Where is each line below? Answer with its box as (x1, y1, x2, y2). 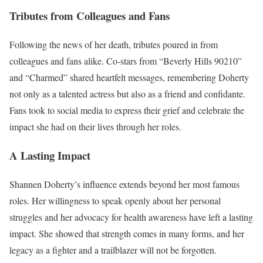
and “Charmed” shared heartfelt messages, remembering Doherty (9, 71, 249, 84)
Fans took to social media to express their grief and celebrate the (9, 104, 244, 117)
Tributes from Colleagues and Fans (9, 8, 170, 24)
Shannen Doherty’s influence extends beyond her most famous (9, 177, 240, 190)
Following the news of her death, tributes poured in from (9, 38, 218, 51)
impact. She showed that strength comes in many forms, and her (9, 227, 244, 240)
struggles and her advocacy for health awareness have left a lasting (9, 210, 253, 223)
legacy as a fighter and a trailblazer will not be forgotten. (9, 243, 217, 256)
